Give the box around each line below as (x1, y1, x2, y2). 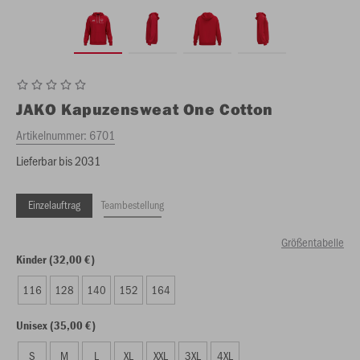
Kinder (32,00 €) (16, 252, 95, 267)
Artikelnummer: (16, 126, 89, 143)
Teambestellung (101, 197, 164, 212)
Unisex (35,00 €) (16, 317, 96, 333)
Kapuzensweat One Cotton (61, 99, 273, 119)
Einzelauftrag (28, 197, 80, 212)
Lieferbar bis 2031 (16, 152, 100, 169)
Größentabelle (281, 234, 344, 250)
